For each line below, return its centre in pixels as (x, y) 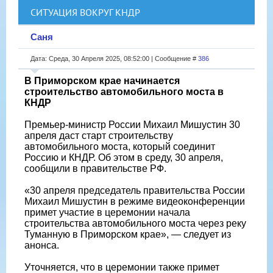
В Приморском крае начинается (102, 80)
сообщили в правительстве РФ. (95, 168)
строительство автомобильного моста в (124, 91)
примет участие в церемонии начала (107, 212)
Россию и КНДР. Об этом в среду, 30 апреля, (124, 157)
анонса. (42, 245)
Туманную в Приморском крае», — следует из (128, 234)
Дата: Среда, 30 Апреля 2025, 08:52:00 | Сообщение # (114, 58)
